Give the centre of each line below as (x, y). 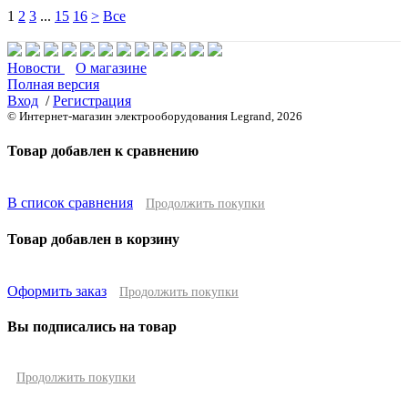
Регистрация (92, 100)
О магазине (111, 67)
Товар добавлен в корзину (93, 239)
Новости (36, 67)
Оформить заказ (57, 291)
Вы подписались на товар (92, 327)
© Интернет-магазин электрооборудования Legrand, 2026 (155, 116)
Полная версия (53, 84)
